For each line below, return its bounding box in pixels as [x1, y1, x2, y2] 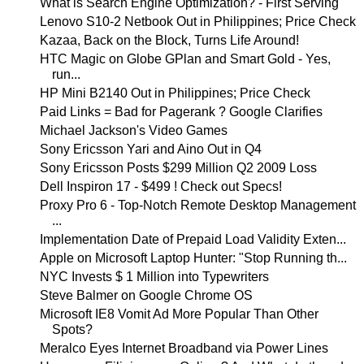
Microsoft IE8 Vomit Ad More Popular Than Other [39, 307, 318, 321]
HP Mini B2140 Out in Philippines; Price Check [39, 86, 310, 100]
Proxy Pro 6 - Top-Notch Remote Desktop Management [39, 198, 356, 212]
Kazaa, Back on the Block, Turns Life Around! [39, 33, 299, 47]
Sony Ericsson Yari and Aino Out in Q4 [39, 142, 262, 156]
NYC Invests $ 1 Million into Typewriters [39, 270, 269, 284]
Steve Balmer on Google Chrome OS [39, 288, 253, 302]
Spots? [51, 323, 93, 336]
